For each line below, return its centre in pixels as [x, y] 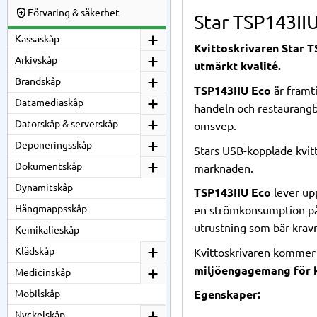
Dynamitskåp [44, 188]
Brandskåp [38, 81]
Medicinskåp [43, 272]
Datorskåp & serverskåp [67, 124]
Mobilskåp [38, 294]
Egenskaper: [227, 295]
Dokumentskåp [48, 166]
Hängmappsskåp [51, 209]
